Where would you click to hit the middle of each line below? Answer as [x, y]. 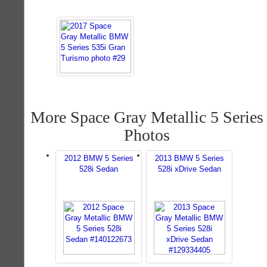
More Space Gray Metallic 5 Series [147, 117]
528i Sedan [99, 169]
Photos [147, 135]
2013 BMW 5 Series [189, 158]
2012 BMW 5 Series [99, 158]
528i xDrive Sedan [189, 169]
